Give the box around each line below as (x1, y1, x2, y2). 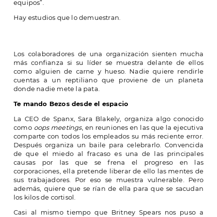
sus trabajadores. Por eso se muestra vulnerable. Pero (14, 176, 203, 184)
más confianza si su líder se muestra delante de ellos (14, 59, 203, 67)
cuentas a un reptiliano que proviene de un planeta (14, 76, 203, 84)
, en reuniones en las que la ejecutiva (81, 124, 203, 132)
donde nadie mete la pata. (14, 85, 100, 93)
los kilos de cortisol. (14, 193, 76, 201)
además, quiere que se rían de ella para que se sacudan (14, 185, 203, 193)
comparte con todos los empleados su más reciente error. (14, 132, 203, 140)
